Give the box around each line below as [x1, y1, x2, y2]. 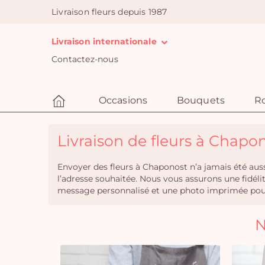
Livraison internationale [51, 36, 159, 47]
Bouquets [176, 95, 225, 106]
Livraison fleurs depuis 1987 [51, 7, 167, 17]
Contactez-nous [51, 54, 118, 64]
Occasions [98, 95, 148, 106]
